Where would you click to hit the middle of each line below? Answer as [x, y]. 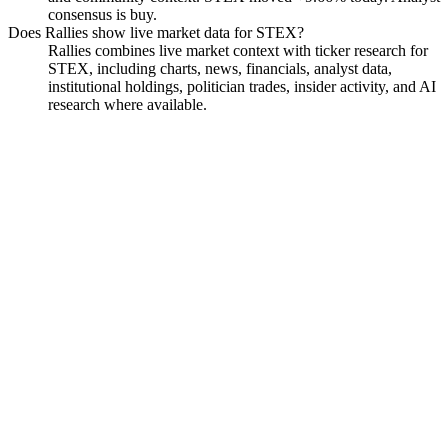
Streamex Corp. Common [183, 187]
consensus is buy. [102, 14]
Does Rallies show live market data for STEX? [156, 32]
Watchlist [59, 309]
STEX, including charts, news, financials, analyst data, [220, 68]
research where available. [127, 104]
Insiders [161, 330]
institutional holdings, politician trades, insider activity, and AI [242, 86]
